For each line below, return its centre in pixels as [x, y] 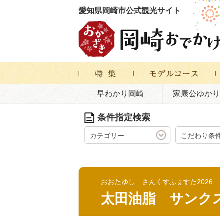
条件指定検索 [124, 117]
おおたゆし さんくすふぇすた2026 [157, 182]
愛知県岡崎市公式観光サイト [130, 11]
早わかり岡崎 [120, 94]
